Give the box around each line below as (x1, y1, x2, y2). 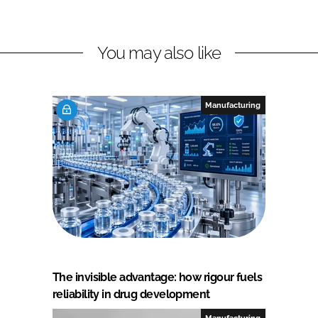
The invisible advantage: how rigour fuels (53, 270, 263, 284)
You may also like (97, 42, 221, 63)
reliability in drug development (53, 287, 210, 301)
